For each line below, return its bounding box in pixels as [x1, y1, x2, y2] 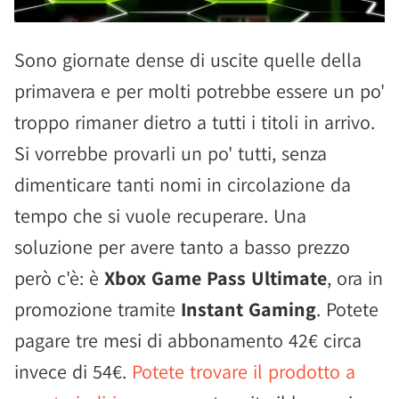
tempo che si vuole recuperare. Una [14, 203, 306, 228]
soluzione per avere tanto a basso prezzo [14, 234, 350, 259]
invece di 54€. [14, 359, 132, 384]
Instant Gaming [181, 297, 316, 322]
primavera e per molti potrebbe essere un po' [14, 78, 385, 103]
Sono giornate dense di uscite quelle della [14, 47, 362, 72]
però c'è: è [14, 265, 104, 290]
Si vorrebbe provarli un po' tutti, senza [14, 141, 327, 166]
